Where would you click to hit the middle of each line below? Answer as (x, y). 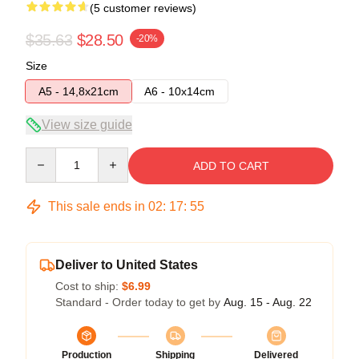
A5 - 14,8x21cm (79, 91)
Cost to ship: (89, 286)
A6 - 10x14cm (179, 91)
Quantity (46, 154)
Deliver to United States (127, 264)
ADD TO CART (231, 165)
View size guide (87, 124)
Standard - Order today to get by (139, 302)
